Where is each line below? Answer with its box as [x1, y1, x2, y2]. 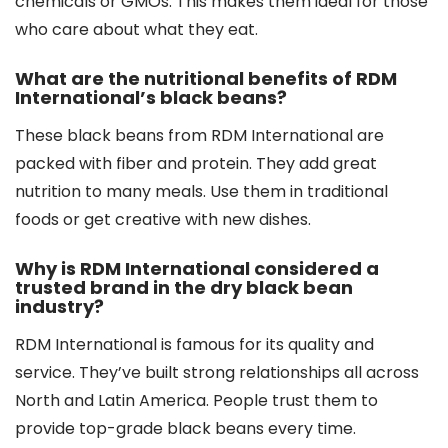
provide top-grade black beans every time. [15, 416, 356, 440]
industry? [15, 293, 104, 319]
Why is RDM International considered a [15, 255, 379, 281]
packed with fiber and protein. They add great [15, 151, 377, 175]
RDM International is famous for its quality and [15, 332, 374, 356]
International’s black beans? [15, 84, 287, 110]
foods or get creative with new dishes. [15, 207, 311, 231]
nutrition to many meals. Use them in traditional [15, 179, 388, 203]
